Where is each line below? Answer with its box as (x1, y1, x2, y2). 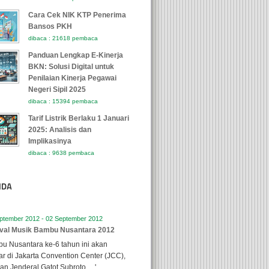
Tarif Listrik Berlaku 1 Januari (28, 114, 129, 122)
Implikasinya (28, 137, 71, 145)
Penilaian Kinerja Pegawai (28, 74, 116, 82)
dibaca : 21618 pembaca (28, 35, 98, 41)
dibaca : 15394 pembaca (28, 98, 98, 104)
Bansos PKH (28, 22, 72, 31)
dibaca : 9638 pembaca (28, 150, 94, 156)
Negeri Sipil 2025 (28, 85, 86, 94)
